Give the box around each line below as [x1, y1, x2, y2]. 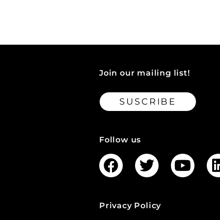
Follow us [99, 135, 141, 144]
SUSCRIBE [119, 96, 177, 107]
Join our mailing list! [99, 68, 190, 78]
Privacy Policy [99, 200, 162, 210]
